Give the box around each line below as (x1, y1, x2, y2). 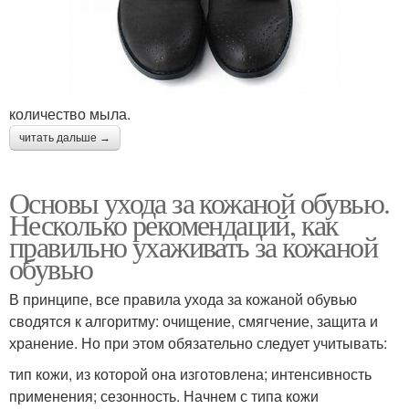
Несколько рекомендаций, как (9, 204, 339, 245)
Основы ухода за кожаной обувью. (9, 183, 390, 223)
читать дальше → (19, 131, 110, 145)
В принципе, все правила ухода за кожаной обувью (9, 288, 357, 310)
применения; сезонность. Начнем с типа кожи (9, 385, 319, 407)
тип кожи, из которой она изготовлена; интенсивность (9, 363, 372, 385)
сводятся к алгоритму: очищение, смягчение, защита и (9, 310, 378, 332)
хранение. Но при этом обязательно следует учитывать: (9, 332, 387, 354)
